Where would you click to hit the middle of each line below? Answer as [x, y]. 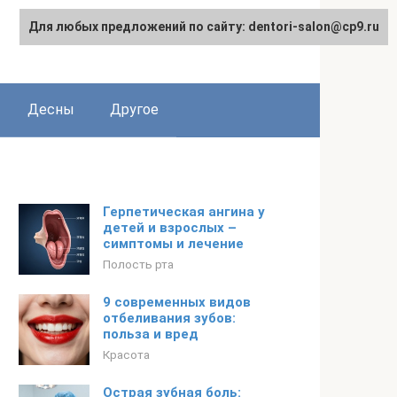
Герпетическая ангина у [184, 212]
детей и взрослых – [170, 228]
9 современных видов [177, 302]
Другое [134, 109]
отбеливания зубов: [169, 318]
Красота [126, 354]
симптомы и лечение [173, 244]
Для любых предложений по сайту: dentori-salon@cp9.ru [204, 27]
